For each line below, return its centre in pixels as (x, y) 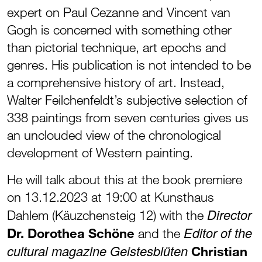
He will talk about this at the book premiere (125, 179)
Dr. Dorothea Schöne (71, 233)
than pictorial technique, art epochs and (117, 47)
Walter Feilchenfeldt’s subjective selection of (127, 100)
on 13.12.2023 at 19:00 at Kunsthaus (111, 197)
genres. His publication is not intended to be (129, 65)
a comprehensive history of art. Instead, (116, 82)
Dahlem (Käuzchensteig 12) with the (107, 215)
